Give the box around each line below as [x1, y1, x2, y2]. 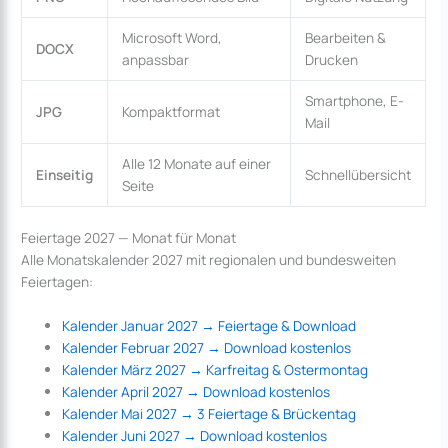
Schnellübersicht [304, 164, 411, 184]
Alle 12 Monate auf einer [121, 153, 271, 173]
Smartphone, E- [304, 90, 404, 110]
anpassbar [121, 49, 189, 69]
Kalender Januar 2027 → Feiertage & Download [62, 316, 357, 336]
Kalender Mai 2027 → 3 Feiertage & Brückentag [62, 404, 357, 424]
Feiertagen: [21, 272, 94, 292]
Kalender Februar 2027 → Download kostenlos [62, 338, 352, 358]
